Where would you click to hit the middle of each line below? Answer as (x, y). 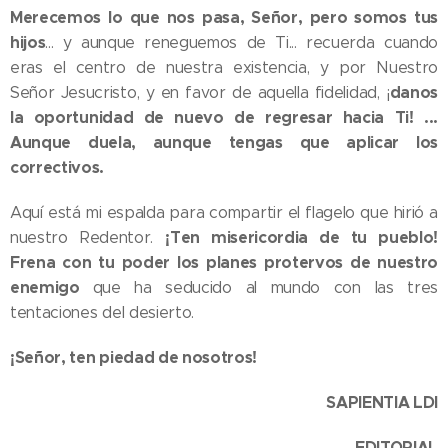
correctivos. (57, 167)
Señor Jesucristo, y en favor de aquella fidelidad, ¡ (200, 92)
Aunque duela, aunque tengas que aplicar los (224, 142)
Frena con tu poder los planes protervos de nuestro (224, 262)
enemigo (51, 287)
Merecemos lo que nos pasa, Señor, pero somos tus (224, 17)
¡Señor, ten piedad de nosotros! (134, 357)
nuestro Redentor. (88, 237)
